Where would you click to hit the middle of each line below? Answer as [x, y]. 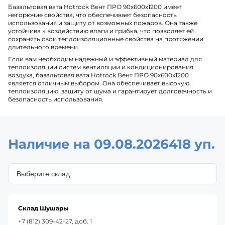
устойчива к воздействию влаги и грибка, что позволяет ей [101, 31]
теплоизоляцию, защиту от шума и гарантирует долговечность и [110, 91]
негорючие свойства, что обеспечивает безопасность [92, 15]
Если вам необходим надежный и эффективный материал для [105, 59]
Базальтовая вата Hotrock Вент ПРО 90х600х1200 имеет [95, 7]
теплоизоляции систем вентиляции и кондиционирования [101, 67]
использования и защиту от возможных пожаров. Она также [103, 23]
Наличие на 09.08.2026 [88, 144]
